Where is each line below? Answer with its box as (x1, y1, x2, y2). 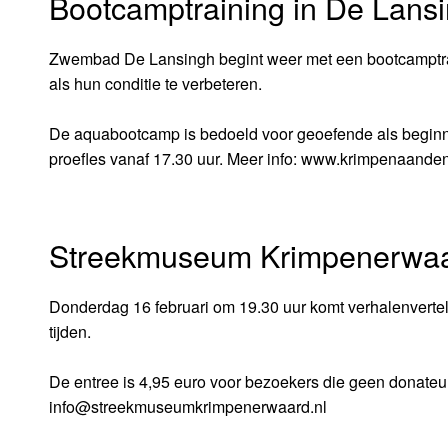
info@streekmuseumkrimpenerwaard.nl (48, 395, 327, 419)
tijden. (48, 320, 91, 344)
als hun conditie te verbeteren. (48, 71, 262, 95)
